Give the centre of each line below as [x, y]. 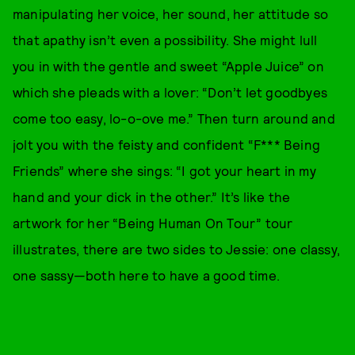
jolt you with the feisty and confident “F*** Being [167, 144]
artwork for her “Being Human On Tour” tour [153, 223]
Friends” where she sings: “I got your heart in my [164, 170]
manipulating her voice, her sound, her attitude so [171, 13]
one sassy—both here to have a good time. [147, 275]
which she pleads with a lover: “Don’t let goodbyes [170, 92]
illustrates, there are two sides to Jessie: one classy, [177, 249]
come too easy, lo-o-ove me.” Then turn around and [174, 118]
